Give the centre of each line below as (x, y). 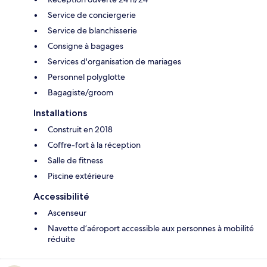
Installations (60, 113)
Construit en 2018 (80, 129)
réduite (61, 239)
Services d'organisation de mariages (114, 61)
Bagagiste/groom (80, 92)
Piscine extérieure (81, 176)
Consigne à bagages (86, 46)
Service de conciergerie (92, 15)
